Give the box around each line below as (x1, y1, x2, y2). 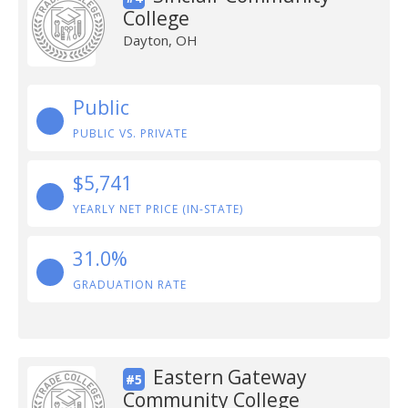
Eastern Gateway (152, 364, 307, 390)
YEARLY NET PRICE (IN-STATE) (73, 201, 243, 217)
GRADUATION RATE (73, 277, 187, 292)
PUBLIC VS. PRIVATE (73, 126, 188, 141)
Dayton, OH (122, 31, 198, 49)
